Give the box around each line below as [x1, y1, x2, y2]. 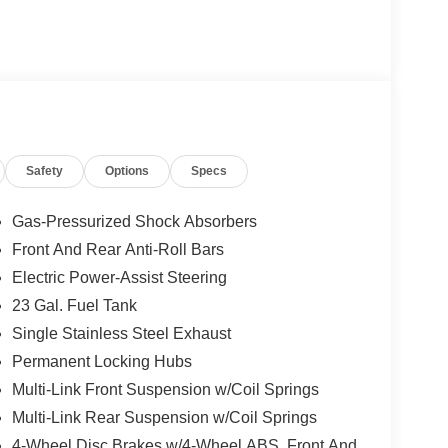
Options [105, 163, 150, 178]
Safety [26, 163, 64, 178]
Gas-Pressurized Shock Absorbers [11, 212, 257, 230]
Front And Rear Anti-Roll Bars [11, 240, 224, 258]
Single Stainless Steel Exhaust [11, 324, 231, 342]
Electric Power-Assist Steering [11, 268, 227, 286]
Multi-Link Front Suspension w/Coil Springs [11, 380, 319, 398]
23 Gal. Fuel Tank [11, 296, 137, 314]
